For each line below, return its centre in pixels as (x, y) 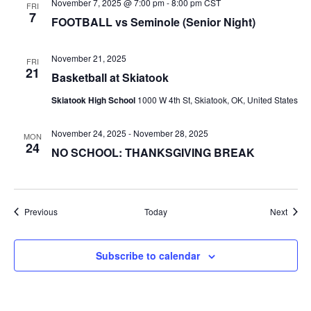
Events (69, 211)
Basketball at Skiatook (110, 77)
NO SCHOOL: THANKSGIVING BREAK (153, 152)
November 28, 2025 (170, 133)
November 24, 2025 (89, 133)
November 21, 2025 (89, 58)
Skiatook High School (94, 100)
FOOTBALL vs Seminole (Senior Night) (153, 22)
